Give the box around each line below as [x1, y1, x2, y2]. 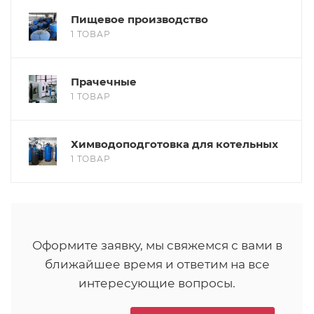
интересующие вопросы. [78, 276, 235, 290]
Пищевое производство [71, 13, 208, 26]
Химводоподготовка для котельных [71, 137, 278, 151]
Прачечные [71, 75, 137, 88]
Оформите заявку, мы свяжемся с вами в [32, 238, 282, 252]
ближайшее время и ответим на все [44, 257, 270, 271]
